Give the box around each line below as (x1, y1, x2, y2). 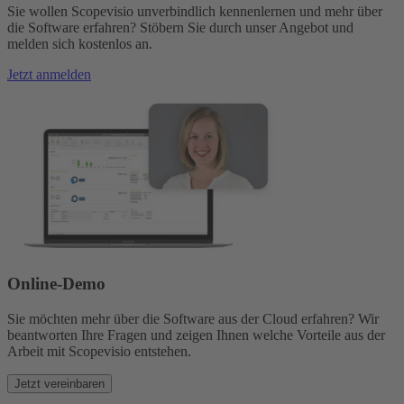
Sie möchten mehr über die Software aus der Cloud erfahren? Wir (7, 310, 379, 326)
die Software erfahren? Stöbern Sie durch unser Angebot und (7, 20, 353, 36)
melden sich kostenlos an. (7, 36, 152, 52)
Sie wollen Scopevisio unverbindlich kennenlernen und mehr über (7, 4, 382, 20)
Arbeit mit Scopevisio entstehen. (7, 343, 191, 359)
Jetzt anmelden (7, 67, 91, 83)
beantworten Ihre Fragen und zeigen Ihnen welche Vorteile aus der (7, 326, 385, 343)
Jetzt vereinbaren (14, 376, 105, 390)
